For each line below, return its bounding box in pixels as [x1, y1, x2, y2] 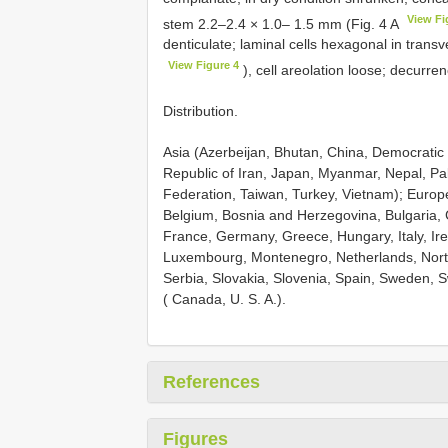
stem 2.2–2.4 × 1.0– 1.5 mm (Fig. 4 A [163, 15, 402, 32]
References [163, 371, 260, 392]
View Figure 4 [168, 59, 240, 72]
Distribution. [163, 102, 238, 119]
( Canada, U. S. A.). [163, 290, 286, 307]
